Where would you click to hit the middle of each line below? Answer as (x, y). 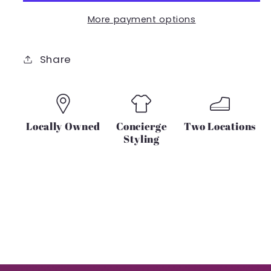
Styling (142, 139)
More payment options (142, 19)
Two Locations (220, 126)
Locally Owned (63, 126)
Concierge (142, 126)
